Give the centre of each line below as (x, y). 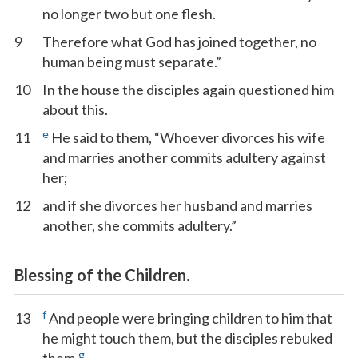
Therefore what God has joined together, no (179, 42)
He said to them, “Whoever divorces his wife (187, 137)
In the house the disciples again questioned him (188, 89)
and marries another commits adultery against (184, 157)
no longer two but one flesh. (129, 14)
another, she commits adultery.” (139, 225)
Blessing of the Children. (102, 275)
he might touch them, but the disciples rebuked (187, 338)
